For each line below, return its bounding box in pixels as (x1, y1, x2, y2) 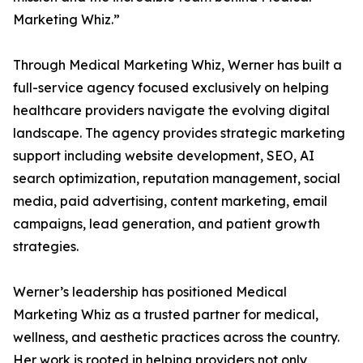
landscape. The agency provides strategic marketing (13, 125, 345, 142)
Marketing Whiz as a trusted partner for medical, (13, 306, 318, 323)
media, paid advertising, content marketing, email (13, 193, 327, 210)
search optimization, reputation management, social (13, 170, 340, 187)
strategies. (13, 238, 79, 255)
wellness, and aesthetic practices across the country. (13, 329, 340, 346)
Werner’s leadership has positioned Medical (13, 284, 287, 301)
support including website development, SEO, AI (13, 147, 314, 164)
